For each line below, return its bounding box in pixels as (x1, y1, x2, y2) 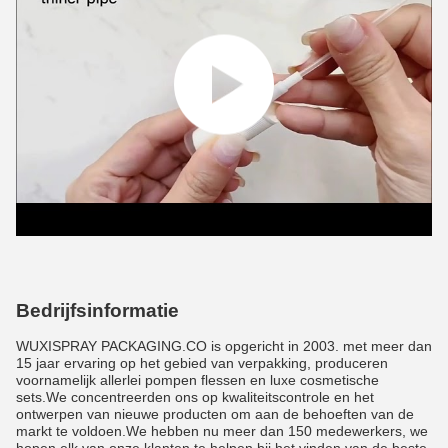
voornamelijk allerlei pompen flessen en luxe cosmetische (16, 372, 379, 388)
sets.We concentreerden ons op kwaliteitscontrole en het (16, 389, 374, 405)
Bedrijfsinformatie (16, 300, 179, 321)
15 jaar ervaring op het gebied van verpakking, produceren (16, 355, 388, 371)
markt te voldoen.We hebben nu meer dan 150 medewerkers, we (16, 423, 428, 439)
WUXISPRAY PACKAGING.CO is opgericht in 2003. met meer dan (16, 338, 432, 354)
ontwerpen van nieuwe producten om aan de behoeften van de (16, 406, 414, 422)
